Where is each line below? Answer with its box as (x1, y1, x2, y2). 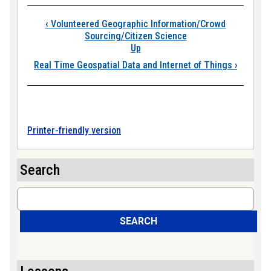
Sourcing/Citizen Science (84, 30, 187, 42)
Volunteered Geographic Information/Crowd (48, 18, 226, 30)
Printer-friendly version (27, 125, 121, 136)
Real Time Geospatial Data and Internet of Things (34, 59, 235, 71)
